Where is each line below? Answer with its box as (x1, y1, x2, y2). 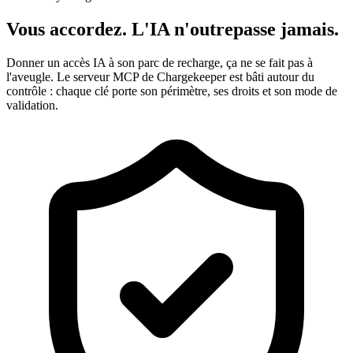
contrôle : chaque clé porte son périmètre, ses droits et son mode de (6, 84, 337, 98)
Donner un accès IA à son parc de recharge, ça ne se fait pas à (6, 56, 313, 70)
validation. (6, 98, 58, 113)
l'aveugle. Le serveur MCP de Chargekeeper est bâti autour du (6, 70, 314, 84)
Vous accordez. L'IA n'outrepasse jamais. (6, 19, 339, 40)
